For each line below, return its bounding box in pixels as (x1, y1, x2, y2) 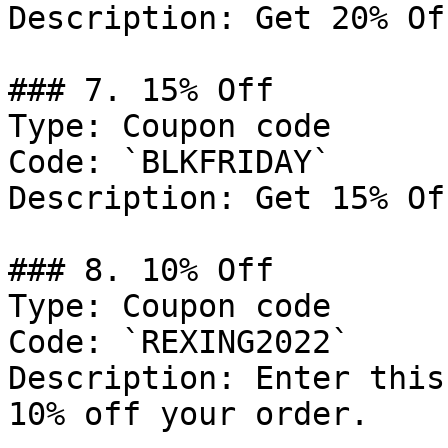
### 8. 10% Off (8, 252, 274, 288)
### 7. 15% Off (8, 72, 274, 108)
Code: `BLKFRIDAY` (8, 144, 331, 180)
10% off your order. (8, 396, 369, 432)
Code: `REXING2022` (8, 324, 350, 360)
